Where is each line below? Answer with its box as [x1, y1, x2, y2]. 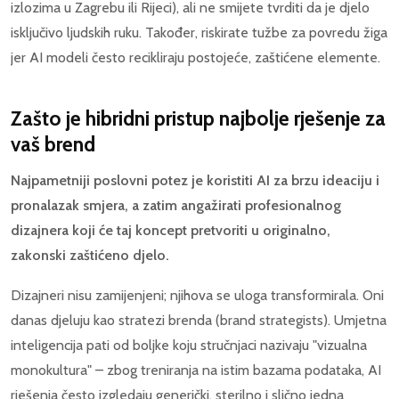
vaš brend [11, 131, 95, 157]
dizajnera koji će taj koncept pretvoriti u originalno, [11, 221, 330, 239]
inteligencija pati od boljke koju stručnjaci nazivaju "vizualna [11, 337, 367, 354]
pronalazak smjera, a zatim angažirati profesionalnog [11, 196, 341, 214]
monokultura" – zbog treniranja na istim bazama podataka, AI [11, 362, 381, 379]
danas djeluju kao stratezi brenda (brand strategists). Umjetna [11, 312, 387, 330]
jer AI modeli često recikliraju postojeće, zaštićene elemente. [11, 48, 380, 66]
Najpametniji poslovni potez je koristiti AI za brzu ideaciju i [11, 171, 379, 189]
